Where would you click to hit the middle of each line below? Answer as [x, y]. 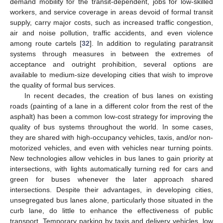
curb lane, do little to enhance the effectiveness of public [111, 210]
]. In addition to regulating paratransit [151, 43]
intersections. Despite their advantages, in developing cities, [111, 189]
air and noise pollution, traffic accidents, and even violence [111, 33]
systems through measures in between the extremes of [111, 54]
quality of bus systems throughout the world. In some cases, [111, 127]
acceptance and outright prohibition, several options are [111, 64]
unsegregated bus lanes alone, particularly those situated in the [111, 200]
